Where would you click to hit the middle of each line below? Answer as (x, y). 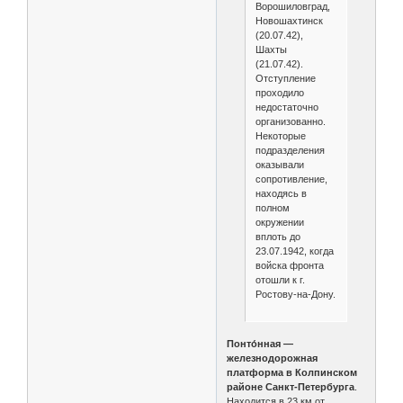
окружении (279, 223)
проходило (279, 93)
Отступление (285, 79)
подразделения (290, 151)
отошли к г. (280, 280)
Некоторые (280, 136)
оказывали (279, 165)
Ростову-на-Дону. (295, 295)
